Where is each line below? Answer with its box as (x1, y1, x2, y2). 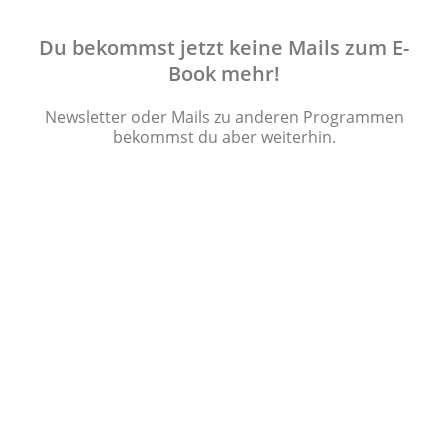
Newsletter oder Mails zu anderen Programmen (44, 105, 404, 128)
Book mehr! (168, 59, 280, 87)
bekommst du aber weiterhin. (112, 125, 336, 148)
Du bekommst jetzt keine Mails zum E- (39, 33, 409, 61)
